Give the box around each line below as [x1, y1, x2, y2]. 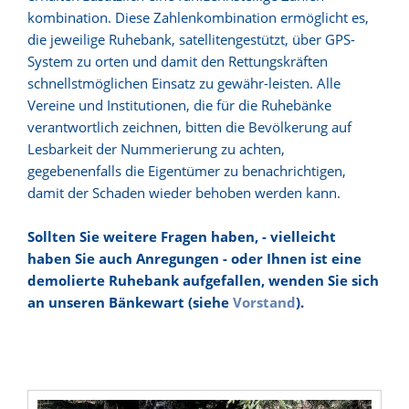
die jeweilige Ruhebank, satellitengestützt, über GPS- [27, 30, 355, 48]
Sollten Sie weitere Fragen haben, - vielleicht [27, 227, 336, 246]
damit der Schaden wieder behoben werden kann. [27, 184, 341, 202]
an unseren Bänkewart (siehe [27, 293, 233, 311]
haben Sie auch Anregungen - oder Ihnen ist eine [27, 249, 362, 267]
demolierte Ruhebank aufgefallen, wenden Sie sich [27, 271, 379, 289]
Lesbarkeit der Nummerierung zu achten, [27, 140, 285, 158]
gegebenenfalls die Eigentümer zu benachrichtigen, [27, 162, 346, 180]
